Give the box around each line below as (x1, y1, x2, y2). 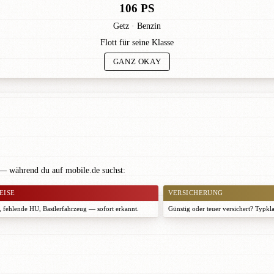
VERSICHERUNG (168, 190, 223, 197)
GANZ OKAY (113, 57, 161, 67)
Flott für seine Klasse (100, 38, 174, 48)
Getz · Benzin (113, 21, 161, 31)
